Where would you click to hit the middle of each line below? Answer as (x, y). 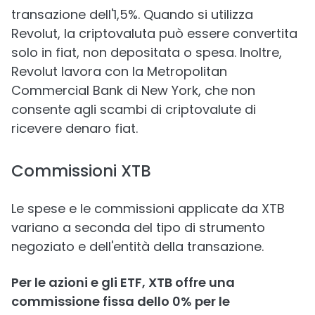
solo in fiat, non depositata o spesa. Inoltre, (147, 52)
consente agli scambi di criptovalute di (134, 109)
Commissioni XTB (81, 171)
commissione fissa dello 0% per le (121, 301)
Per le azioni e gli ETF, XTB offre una (123, 282)
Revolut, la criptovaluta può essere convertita (154, 33)
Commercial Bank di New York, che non (133, 90)
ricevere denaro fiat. (75, 128)
